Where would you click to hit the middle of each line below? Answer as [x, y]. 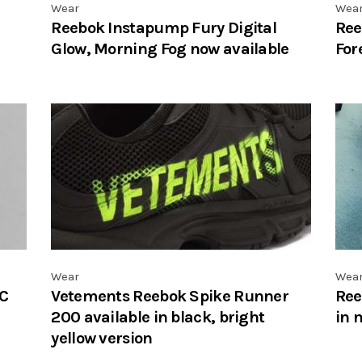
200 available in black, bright [158, 317]
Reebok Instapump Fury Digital [164, 28]
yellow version [102, 338]
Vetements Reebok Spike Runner [170, 296]
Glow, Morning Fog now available [170, 49]
